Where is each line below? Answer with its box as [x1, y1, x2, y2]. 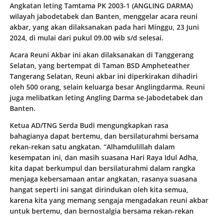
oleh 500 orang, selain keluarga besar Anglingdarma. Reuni [10, 82, 205, 92]
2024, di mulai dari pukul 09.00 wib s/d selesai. [10, 33, 163, 43]
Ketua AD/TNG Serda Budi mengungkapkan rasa [10, 121, 168, 130]
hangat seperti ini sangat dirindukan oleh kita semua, [10, 185, 188, 195]
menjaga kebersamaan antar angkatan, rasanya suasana [10, 174, 197, 184]
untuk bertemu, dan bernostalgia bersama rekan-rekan [10, 206, 194, 216]
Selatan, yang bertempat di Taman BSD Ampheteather [10, 61, 190, 71]
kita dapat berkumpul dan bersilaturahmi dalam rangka [10, 163, 195, 173]
